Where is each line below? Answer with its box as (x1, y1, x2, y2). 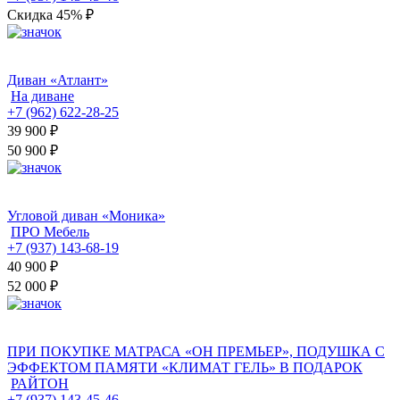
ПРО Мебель (11, 224, 89, 240)
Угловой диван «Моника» (7, 208, 165, 224)
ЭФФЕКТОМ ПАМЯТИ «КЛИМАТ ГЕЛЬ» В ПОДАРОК (7, 360, 362, 376)
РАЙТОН (11, 376, 69, 392)
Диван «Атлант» (7, 72, 108, 88)
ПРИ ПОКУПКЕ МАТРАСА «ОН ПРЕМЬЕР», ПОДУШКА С (7, 344, 385, 360)
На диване (11, 88, 74, 104)
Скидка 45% (7, 7, 86, 23)
